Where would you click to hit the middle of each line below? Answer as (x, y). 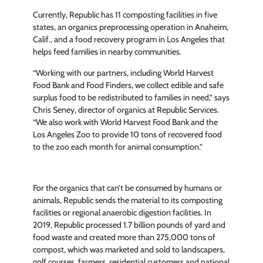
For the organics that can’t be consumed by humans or (127, 188)
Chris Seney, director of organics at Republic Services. (126, 109)
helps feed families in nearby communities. (107, 52)
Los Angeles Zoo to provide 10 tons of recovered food (127, 134)
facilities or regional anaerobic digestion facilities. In (122, 213)
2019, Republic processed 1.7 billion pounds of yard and (129, 225)
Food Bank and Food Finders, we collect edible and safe (128, 85)
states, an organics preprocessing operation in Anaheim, (131, 27)
